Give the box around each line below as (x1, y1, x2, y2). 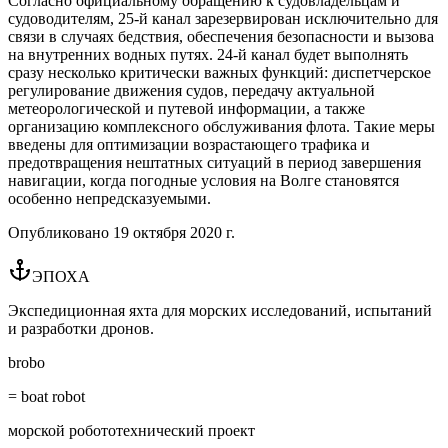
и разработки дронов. (8, 319, 154, 337)
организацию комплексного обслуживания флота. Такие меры (8, 117, 435, 135)
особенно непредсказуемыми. (8, 189, 211, 207)
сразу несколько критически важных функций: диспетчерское (8, 63, 431, 81)
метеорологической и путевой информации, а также (8, 99, 365, 117)
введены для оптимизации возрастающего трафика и (8, 135, 370, 153)
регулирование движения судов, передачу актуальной (8, 81, 375, 99)
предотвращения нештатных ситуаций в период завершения (8, 153, 421, 171)
